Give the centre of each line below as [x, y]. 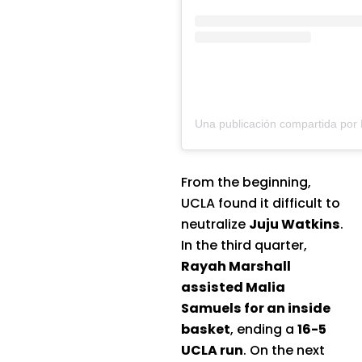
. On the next [284, 351]
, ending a [264, 330]
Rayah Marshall [236, 267]
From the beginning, [246, 183]
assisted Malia [233, 288]
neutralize [215, 225]
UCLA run [212, 351]
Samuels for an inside [256, 309]
